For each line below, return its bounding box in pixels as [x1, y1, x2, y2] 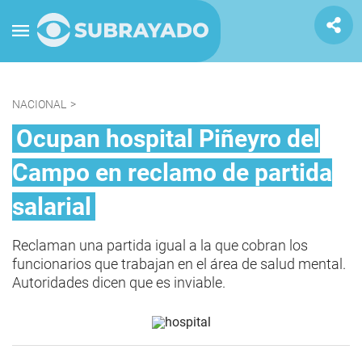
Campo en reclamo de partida [12, 158, 332, 187]
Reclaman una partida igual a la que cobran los [12, 237, 308, 254]
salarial [12, 192, 91, 221]
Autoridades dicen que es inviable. [12, 274, 225, 291]
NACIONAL [12, 98, 66, 111]
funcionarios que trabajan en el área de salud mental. [12, 255, 346, 272]
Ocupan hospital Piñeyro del [16, 124, 320, 153]
